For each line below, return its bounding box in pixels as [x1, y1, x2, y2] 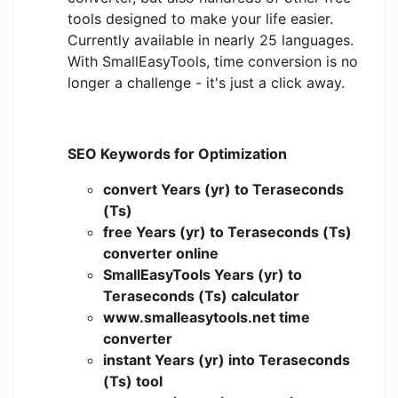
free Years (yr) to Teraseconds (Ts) [103, 223, 352, 242]
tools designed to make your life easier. [68, 10, 333, 28]
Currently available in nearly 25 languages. [68, 31, 354, 50]
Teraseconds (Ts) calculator [103, 287, 299, 306]
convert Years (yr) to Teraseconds [103, 180, 344, 199]
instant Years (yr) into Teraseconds [103, 351, 350, 370]
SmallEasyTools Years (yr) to [103, 266, 302, 284]
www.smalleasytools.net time [103, 308, 310, 327]
